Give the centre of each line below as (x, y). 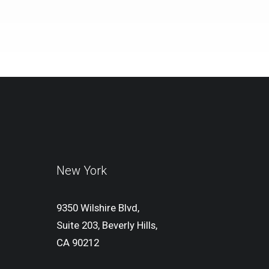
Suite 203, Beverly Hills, (107, 225)
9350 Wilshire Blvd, (98, 208)
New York (82, 171)
